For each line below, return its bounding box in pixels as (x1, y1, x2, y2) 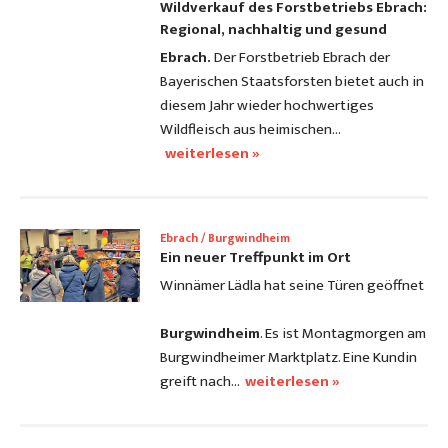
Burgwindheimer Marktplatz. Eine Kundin (160, 345, 417, 371)
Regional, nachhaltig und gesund (160, 17, 387, 43)
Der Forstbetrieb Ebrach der (211, 45, 390, 71)
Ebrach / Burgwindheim (160, 228, 290, 249)
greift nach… (160, 369, 240, 395)
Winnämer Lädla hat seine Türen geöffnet (160, 273, 424, 299)
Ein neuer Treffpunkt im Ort (160, 245, 351, 271)
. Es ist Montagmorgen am (260, 321, 426, 347)
